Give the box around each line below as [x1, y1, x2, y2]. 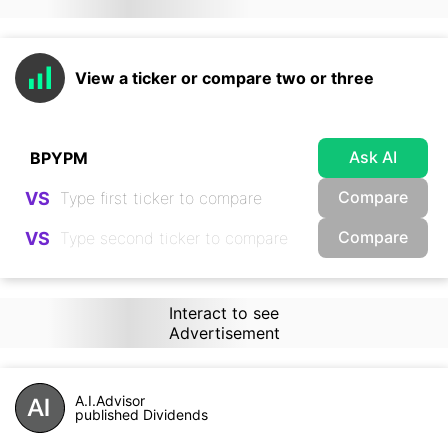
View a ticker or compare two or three [75, 68, 374, 88]
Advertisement [168, 323, 280, 343]
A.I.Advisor [75, 392, 145, 409]
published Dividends [75, 406, 208, 423]
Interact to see [168, 303, 279, 323]
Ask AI [349, 146, 397, 167]
